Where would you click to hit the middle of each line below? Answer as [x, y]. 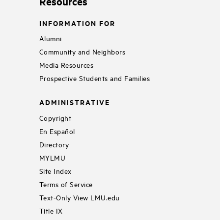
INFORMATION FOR [77, 23]
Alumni [50, 38]
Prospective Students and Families [95, 78]
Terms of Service [66, 184]
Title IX [51, 210]
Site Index [55, 170]
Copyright [55, 117]
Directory [54, 144]
